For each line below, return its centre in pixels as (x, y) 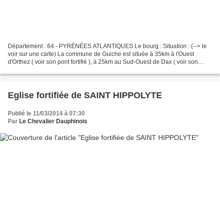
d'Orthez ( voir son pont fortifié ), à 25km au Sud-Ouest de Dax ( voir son (103, 62)
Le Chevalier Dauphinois (53, 122)
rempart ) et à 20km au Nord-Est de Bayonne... (69, 70)
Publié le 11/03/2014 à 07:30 (46, 114)
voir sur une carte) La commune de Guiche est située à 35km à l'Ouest (101, 54)
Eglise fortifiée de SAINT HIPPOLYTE (85, 96)
